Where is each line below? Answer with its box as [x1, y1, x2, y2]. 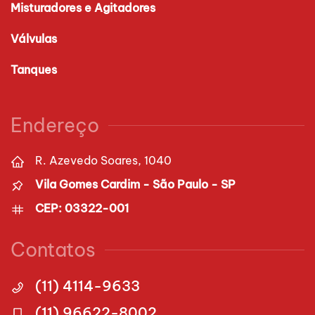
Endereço [11, 113, 99, 137]
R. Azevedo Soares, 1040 [35, 153, 172, 167]
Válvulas [11, 32, 57, 46]
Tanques [11, 63, 57, 77]
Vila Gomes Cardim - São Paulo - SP [35, 177, 236, 191]
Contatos [11, 238, 96, 262]
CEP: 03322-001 [35, 201, 129, 215]
